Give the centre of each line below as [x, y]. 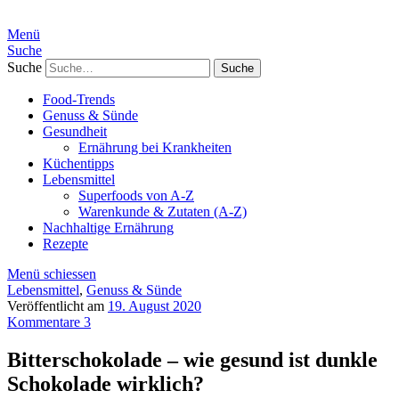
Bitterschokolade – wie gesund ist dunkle [192, 359]
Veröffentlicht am [57, 306]
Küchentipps [78, 163]
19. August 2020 [155, 306]
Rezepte [65, 244]
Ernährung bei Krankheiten [155, 147]
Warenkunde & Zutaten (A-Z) [163, 212]
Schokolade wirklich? [106, 383]
